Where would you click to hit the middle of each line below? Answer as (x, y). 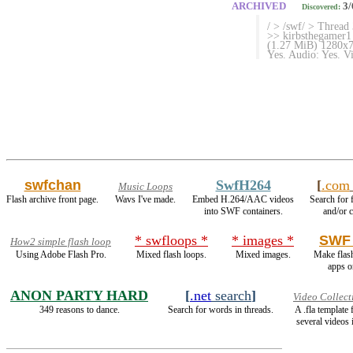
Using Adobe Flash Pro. (61, 255)
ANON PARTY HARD (79, 295)
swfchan (52, 185)
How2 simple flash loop (61, 242)
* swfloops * (171, 240)
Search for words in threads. (221, 310)
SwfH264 (243, 185)
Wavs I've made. (145, 199)
